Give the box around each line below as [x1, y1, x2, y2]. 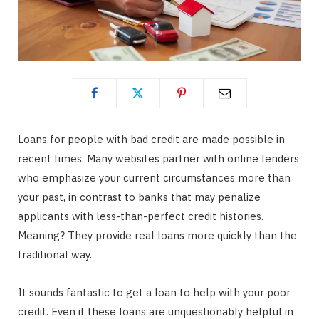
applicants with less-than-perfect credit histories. [18, 209, 263, 223]
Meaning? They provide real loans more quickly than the [18, 228, 297, 242]
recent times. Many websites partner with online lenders [18, 151, 299, 165]
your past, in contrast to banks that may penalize [18, 189, 261, 204]
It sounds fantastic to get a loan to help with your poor [18, 285, 291, 299]
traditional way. [18, 247, 92, 261]
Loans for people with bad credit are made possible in [18, 132, 285, 146]
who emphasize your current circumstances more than [18, 170, 291, 184]
